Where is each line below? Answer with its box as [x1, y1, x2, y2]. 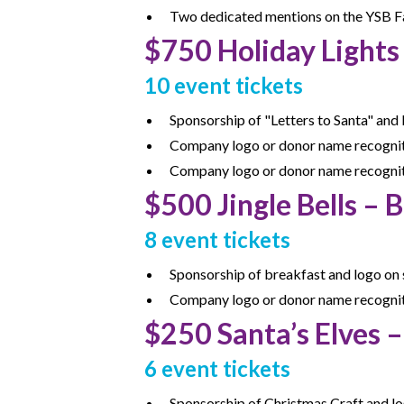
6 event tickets [144, 355, 290, 381]
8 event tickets [144, 226, 290, 252]
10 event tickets [144, 72, 303, 98]
